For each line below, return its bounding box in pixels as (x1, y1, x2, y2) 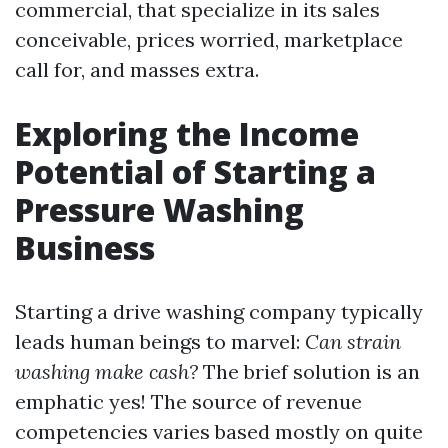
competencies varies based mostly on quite (15, 419, 423, 444)
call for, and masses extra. (15, 57, 259, 82)
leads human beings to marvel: (15, 329, 305, 354)
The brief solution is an (198, 359, 420, 384)
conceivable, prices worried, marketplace (15, 27, 403, 52)
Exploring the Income (15, 112, 359, 155)
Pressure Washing (15, 188, 304, 231)
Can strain (305, 329, 401, 354)
